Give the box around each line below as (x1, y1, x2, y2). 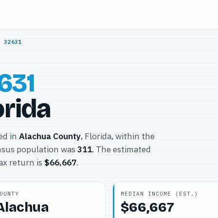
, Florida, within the (81, 130, 155, 142)
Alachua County (19, 130, 81, 142)
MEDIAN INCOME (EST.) (121, 190, 199, 197)
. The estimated (92, 144, 151, 155)
